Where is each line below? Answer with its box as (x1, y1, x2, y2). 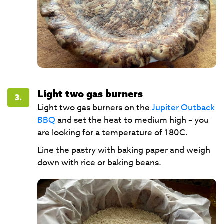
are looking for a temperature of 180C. (37, 126, 188, 139)
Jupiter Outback (152, 101, 215, 114)
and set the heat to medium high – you (55, 114, 209, 126)
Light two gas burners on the (37, 101, 152, 114)
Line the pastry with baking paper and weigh (37, 144, 210, 156)
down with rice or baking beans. (37, 156, 161, 169)
